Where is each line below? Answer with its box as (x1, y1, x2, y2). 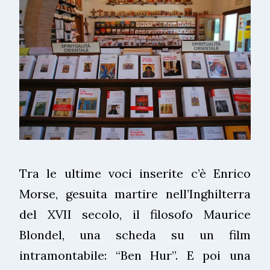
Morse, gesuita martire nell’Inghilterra (19, 186, 251, 201)
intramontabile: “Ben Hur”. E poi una (19, 247, 251, 263)
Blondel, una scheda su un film (19, 227, 251, 242)
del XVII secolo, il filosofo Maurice (19, 206, 251, 222)
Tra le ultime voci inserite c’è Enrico (19, 165, 251, 181)
